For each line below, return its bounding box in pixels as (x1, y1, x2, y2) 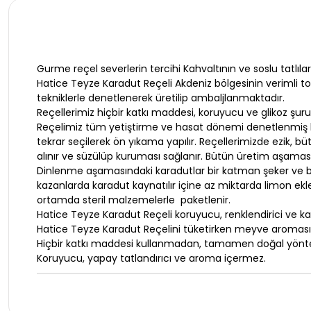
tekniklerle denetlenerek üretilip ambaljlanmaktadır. (37, 90, 285, 105)
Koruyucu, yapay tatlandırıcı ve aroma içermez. (37, 251, 266, 265)
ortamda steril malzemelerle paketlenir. (37, 192, 230, 207)
